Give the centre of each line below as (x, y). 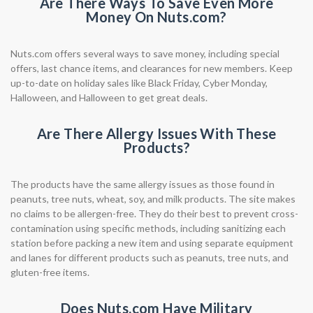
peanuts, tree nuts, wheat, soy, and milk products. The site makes (153, 199)
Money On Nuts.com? (156, 17)
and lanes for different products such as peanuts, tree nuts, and (150, 257)
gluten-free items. (50, 272)
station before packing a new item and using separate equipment (152, 243)
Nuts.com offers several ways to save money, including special (145, 53)
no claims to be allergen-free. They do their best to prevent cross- (154, 213)
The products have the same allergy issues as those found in (143, 184)
